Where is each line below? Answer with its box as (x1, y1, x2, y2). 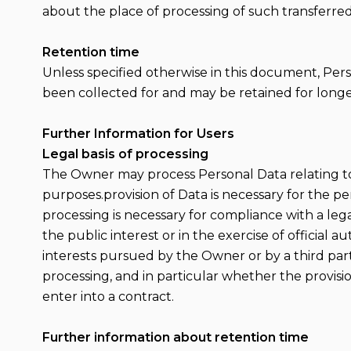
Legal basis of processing (42, 147, 208, 161)
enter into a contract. (42, 289, 174, 304)
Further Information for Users (42, 126, 234, 141)
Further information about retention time (42, 330, 309, 345)
